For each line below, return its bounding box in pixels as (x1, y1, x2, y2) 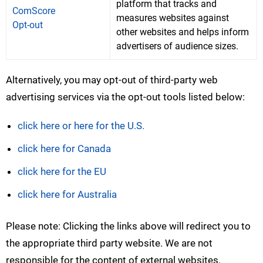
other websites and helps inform (116, 26, 249, 38)
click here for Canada (18, 143, 111, 155)
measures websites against (116, 12, 229, 24)
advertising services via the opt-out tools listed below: (6, 91, 245, 103)
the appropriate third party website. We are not (6, 237, 213, 249)
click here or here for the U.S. (18, 120, 144, 132)
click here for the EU (18, 166, 106, 178)
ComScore (12, 5, 55, 17)
